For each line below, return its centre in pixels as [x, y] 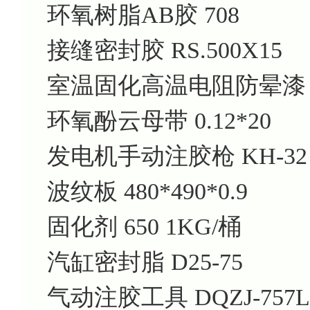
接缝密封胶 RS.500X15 [165, 50]
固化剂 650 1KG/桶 [144, 226]
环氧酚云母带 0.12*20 [159, 120]
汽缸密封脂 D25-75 [145, 262]
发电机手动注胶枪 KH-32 [177, 156]
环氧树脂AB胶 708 [143, 15]
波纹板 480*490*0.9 [147, 191]
